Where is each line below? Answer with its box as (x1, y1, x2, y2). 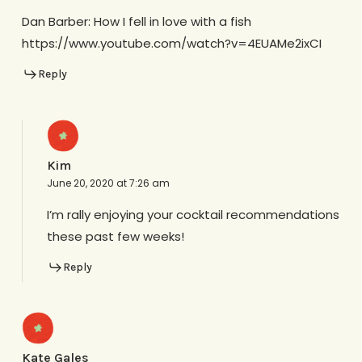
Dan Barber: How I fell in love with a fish (21, 13, 251, 31)
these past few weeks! (46, 227, 184, 245)
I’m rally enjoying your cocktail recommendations (46, 205, 339, 223)
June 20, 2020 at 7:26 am (46, 175, 170, 190)
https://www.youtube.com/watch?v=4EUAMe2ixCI (21, 35, 322, 53)
